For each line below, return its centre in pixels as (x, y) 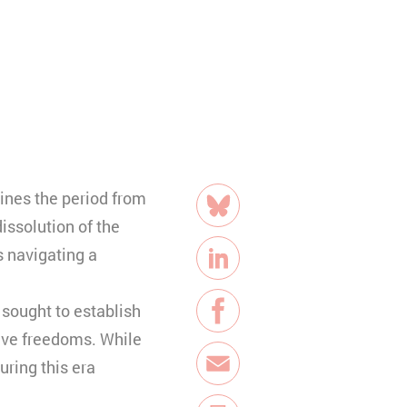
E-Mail (240, 376)
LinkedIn (248, 270)
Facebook (253, 323)
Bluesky (246, 218)
